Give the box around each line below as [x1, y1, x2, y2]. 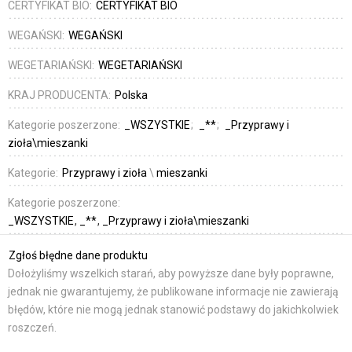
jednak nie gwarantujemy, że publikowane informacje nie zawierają [8, 285, 339, 299]
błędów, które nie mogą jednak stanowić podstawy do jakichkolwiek [8, 303, 339, 317]
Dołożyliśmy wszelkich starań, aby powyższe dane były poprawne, [8, 267, 334, 280]
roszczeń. [8, 321, 57, 335]
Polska [115, 89, 148, 102]
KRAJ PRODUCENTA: [8, 89, 113, 102]
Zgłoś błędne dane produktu [9, 249, 148, 262]
